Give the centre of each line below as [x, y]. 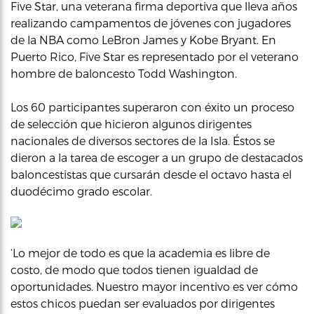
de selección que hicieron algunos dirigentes [131, 124]
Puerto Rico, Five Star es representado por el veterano [155, 56]
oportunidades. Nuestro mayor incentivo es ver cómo [154, 286]
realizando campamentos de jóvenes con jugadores [151, 23]
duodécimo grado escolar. [81, 191]
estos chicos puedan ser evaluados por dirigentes [143, 303]
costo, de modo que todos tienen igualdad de [134, 269]
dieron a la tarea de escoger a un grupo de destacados [157, 157]
